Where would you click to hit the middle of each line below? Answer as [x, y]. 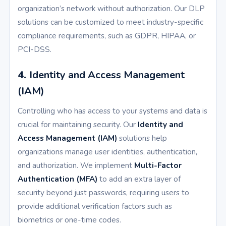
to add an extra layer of [139, 179]
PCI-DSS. [35, 49]
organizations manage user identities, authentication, [107, 152]
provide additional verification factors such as [95, 206]
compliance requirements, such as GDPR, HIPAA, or [107, 36]
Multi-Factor [158, 165]
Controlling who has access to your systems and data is [112, 111]
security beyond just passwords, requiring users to [103, 193]
